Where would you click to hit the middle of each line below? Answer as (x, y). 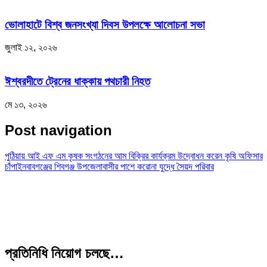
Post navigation (58, 130)
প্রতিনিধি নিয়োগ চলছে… (64, 253)
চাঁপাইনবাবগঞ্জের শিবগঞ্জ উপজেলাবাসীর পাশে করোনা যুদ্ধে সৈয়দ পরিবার (109, 166)
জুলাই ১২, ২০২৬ (31, 48)
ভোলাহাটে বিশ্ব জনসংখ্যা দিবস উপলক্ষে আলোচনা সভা (105, 24)
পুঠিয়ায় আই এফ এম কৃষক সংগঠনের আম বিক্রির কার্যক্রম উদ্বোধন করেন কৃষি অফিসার (134, 156)
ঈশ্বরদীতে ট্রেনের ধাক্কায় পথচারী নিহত (77, 82)
